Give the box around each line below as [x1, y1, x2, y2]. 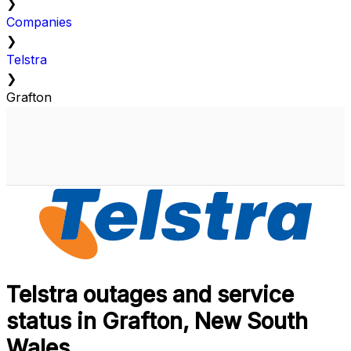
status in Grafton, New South [6, 308, 308, 335]
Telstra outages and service [6, 281, 294, 309]
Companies [6, 14, 72, 31]
